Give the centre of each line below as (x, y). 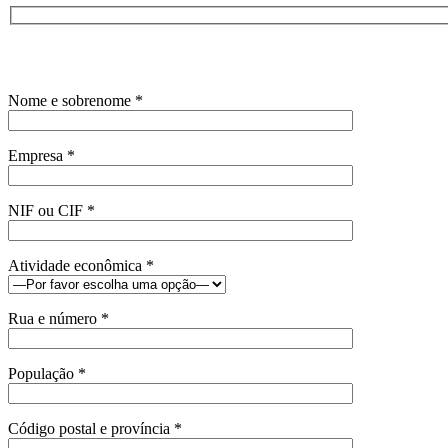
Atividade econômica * (81, 266)
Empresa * (41, 156)
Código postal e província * (95, 429)
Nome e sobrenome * (75, 101)
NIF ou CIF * (51, 211)
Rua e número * (58, 319)
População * (47, 374)
